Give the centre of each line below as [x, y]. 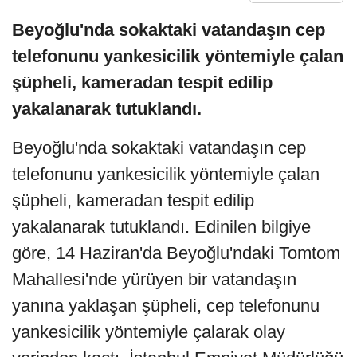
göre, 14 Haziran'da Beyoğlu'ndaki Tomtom [176, 253]
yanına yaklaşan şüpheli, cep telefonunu [166, 306]
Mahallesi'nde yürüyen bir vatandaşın [154, 280]
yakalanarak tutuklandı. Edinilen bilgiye [161, 227]
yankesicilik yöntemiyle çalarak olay [149, 332]
